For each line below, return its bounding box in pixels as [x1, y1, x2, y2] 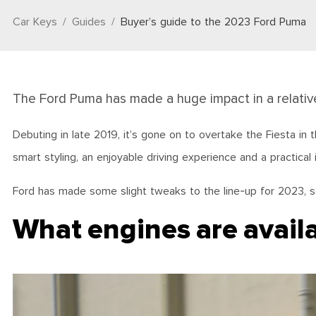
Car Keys [13, 16, 57, 29]
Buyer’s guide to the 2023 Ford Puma [121, 16, 306, 29]
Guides [72, 16, 106, 29]
